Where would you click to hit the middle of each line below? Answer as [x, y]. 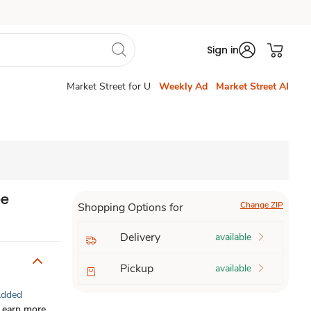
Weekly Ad [183, 86]
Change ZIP [261, 205]
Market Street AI [252, 86]
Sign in [223, 50]
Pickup [136, 269]
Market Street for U [109, 86]
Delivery [140, 237]
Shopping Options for [130, 208]
